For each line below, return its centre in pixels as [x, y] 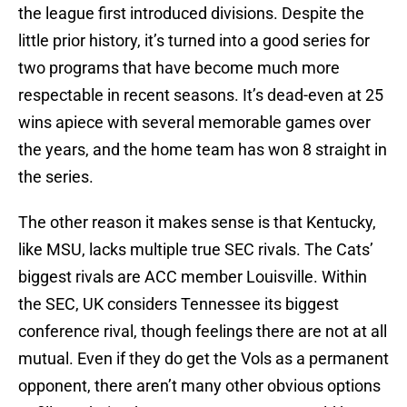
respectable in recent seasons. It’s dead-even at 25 [201, 95]
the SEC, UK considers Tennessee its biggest [179, 304]
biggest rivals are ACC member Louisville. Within [193, 277]
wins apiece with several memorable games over [194, 123]
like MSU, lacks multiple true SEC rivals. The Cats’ [196, 250]
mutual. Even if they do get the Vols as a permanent [203, 359]
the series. [56, 177]
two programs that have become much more [179, 68]
